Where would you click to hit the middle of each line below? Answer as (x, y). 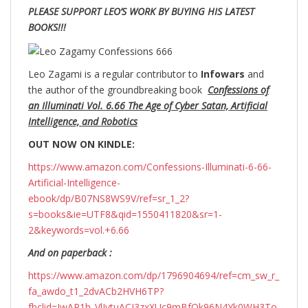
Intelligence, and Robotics (83, 121)
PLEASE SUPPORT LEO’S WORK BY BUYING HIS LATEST (141, 11)
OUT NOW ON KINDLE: (81, 144)
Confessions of (238, 89)
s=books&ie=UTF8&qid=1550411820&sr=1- (125, 214)
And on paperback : (70, 252)
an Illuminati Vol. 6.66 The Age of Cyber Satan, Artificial (148, 105)
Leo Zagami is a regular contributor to (113, 74)
